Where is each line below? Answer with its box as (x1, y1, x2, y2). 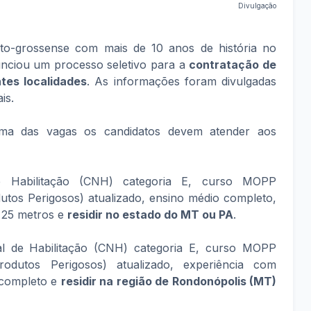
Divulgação (238, 1, 276, 10)
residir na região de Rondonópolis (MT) (60, 274, 277, 288)
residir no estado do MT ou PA (67, 208, 233, 221)
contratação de (189, 58, 277, 72)
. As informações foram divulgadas (87, 74, 277, 88)
